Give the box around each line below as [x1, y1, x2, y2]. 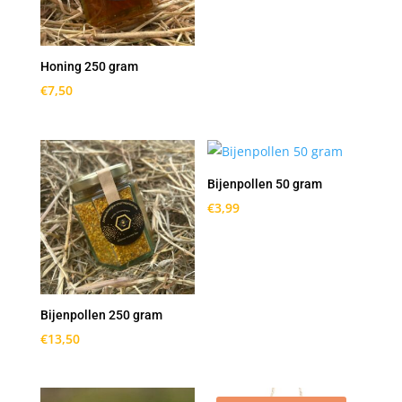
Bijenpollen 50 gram [207, 176, 323, 191]
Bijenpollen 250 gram [39, 307, 162, 322]
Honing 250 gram [39, 59, 138, 74]
